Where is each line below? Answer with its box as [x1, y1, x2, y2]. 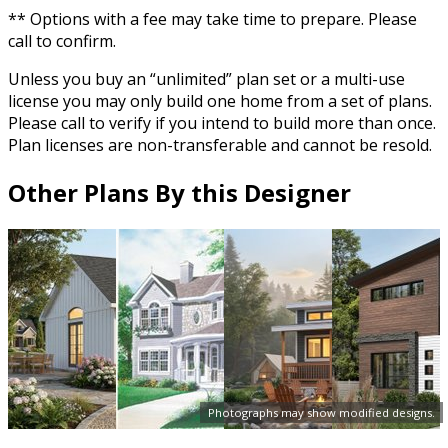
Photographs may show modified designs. [208, 405, 435, 420]
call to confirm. [8, 30, 116, 53]
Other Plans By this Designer [8, 176, 351, 210]
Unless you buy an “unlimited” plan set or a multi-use [8, 68, 405, 91]
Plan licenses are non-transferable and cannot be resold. [8, 134, 432, 157]
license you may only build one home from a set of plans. [8, 90, 432, 113]
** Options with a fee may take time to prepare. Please [8, 8, 417, 31]
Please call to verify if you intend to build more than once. [8, 112, 436, 135]
